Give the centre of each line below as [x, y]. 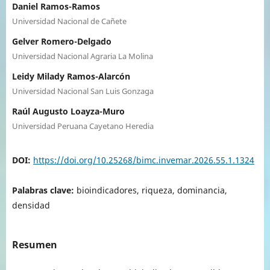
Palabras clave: [44, 190]
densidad [31, 205]
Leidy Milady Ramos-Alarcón [71, 76]
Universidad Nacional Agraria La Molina [82, 56]
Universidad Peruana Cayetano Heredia [83, 126]
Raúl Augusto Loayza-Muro [68, 111]
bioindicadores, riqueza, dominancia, [152, 190]
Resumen [34, 244]
